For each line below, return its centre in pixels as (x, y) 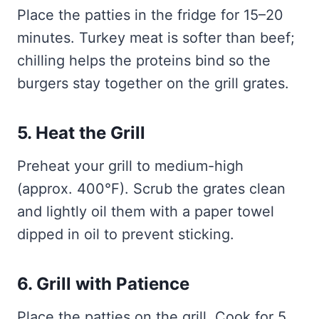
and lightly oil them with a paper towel (146, 212)
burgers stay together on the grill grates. (153, 84)
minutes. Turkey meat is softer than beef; (156, 38)
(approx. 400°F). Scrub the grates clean (151, 189)
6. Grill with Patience (103, 284)
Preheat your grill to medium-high (130, 166)
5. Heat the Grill (81, 133)
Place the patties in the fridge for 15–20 (150, 15)
